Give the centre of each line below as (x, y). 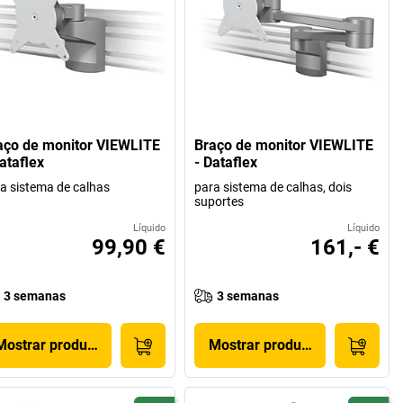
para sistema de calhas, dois (273, 188)
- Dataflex (226, 163)
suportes (219, 202)
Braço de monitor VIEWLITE (284, 146)
